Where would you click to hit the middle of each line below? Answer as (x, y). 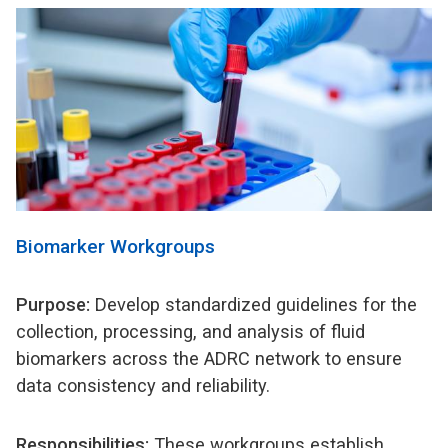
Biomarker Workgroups (118, 246)
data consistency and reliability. (145, 385)
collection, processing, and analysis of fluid (190, 331)
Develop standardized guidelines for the (256, 304)
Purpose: (55, 304)
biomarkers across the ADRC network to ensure (209, 358)
